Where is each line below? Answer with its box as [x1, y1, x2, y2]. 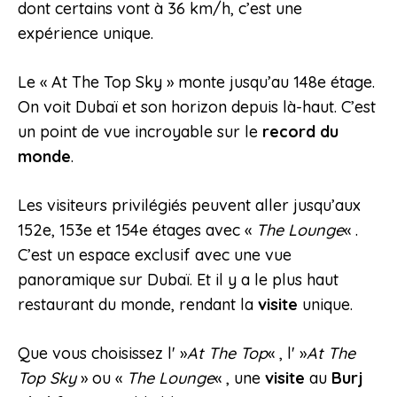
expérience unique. [18, 23, 153, 44]
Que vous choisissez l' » [18, 343, 187, 364]
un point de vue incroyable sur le [18, 121, 262, 143]
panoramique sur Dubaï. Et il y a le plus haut [18, 269, 339, 291]
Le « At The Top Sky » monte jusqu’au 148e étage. [18, 72, 375, 93]
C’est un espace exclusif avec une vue [18, 245, 292, 266]
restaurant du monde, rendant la [18, 294, 258, 315]
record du [262, 121, 339, 143]
